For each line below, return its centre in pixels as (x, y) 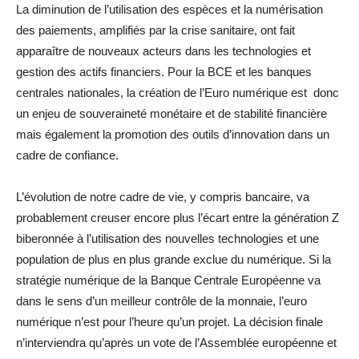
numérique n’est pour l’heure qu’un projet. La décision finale (169, 321)
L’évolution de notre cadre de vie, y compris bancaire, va (163, 196)
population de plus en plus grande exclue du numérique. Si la (173, 259)
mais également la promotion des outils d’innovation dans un (173, 134)
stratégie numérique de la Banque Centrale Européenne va (168, 280)
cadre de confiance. (67, 155)
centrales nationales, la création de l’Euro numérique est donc (177, 92)
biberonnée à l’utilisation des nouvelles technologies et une (167, 238)
